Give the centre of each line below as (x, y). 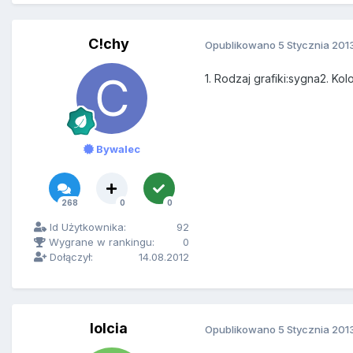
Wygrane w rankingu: (100, 242)
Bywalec (117, 149)
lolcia (108, 329)
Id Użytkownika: (86, 227)
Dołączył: (70, 257)
